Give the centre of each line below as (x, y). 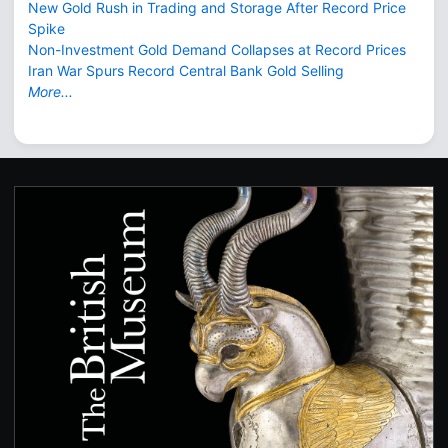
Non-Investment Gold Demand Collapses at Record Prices (217, 49)
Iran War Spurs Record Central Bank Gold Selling (186, 70)
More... (50, 91)
